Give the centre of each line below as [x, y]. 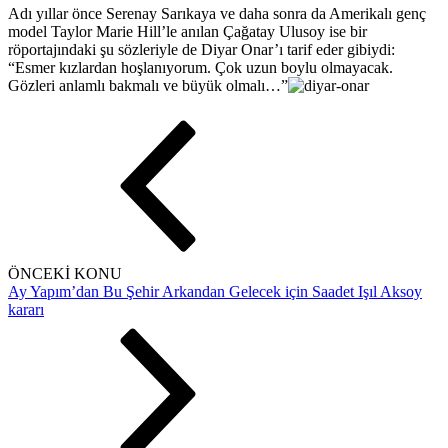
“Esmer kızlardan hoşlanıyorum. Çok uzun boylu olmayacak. [200, 67]
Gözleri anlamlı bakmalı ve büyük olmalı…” [148, 85]
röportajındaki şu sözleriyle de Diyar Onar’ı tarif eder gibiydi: [201, 49]
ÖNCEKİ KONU [65, 273]
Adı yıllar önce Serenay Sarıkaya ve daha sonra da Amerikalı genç [217, 13]
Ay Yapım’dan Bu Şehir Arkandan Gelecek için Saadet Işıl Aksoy [215, 291]
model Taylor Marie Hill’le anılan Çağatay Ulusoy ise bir [187, 31]
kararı [26, 309]
